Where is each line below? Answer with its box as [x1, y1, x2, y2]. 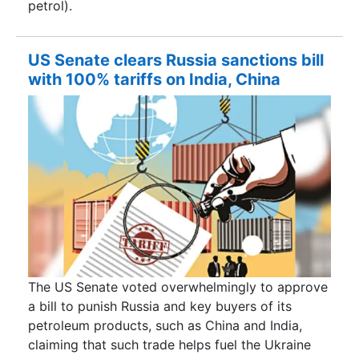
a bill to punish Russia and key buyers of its [28, 297, 292, 314]
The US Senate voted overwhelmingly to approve [28, 278, 328, 295]
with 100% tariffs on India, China [28, 70, 280, 90]
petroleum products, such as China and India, [28, 317, 302, 333]
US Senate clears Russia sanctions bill [28, 50, 324, 71]
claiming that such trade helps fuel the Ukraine [28, 336, 311, 353]
